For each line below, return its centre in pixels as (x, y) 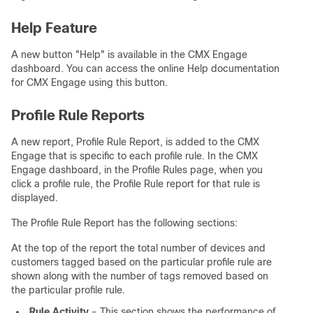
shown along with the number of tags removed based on (140, 276)
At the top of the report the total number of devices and (138, 248)
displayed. (35, 198)
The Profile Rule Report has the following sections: (124, 223)
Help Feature (54, 28)
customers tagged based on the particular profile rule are (141, 262)
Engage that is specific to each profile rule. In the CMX (134, 156)
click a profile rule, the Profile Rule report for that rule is (136, 184)
